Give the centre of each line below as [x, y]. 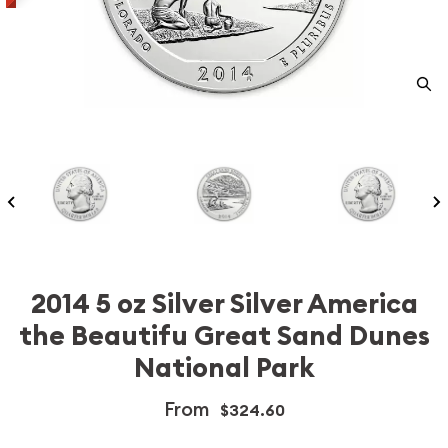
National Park [224, 368]
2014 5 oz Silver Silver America [224, 304]
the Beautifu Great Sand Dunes [224, 336]
